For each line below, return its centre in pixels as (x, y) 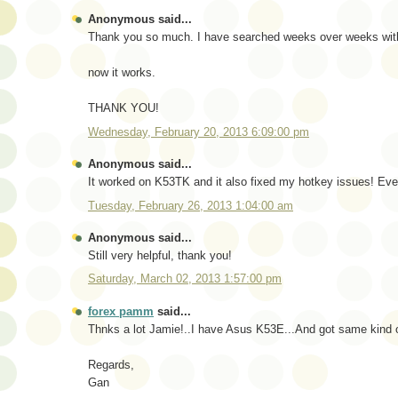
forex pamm (121, 311)
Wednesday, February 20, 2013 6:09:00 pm (199, 131)
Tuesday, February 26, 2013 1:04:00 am (191, 205)
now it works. (122, 73)
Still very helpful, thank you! (160, 255)
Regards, (111, 364)
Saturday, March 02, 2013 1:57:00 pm (185, 279)
